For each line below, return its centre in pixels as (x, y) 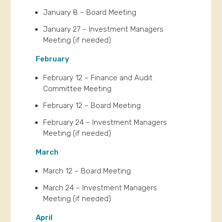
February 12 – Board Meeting (92, 105)
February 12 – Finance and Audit (98, 78)
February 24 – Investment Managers (105, 122)
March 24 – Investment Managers (100, 188)
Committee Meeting (78, 88)
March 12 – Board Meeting (87, 171)
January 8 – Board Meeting (90, 12)
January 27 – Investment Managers (104, 29)
